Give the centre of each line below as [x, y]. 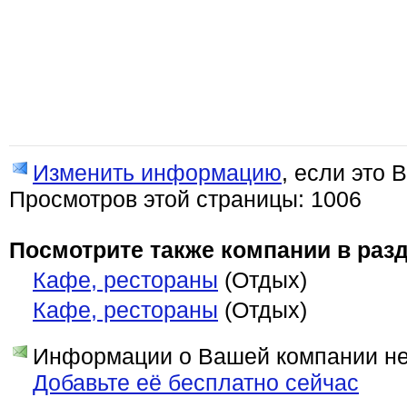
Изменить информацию [157, 173]
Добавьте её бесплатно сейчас [196, 382]
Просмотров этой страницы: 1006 [185, 199]
